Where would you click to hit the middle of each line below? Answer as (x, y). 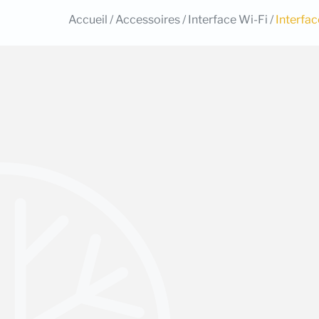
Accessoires (148, 20)
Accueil (88, 20)
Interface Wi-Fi (228, 20)
